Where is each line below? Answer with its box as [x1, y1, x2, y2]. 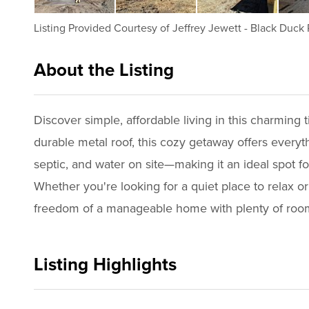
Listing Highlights [33, 254, 177, 276]
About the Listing [33, 59, 179, 81]
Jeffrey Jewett [172, 21, 241, 36]
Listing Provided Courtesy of [33, 21, 172, 36]
